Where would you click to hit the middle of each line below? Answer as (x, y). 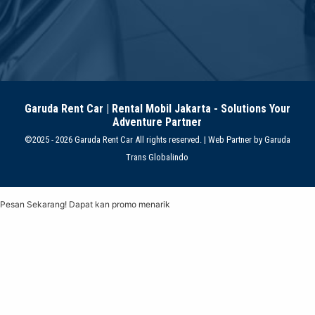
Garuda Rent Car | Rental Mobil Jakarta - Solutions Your (157, 109)
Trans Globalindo (157, 157)
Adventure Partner (157, 122)
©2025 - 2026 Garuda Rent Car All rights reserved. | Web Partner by (144, 140)
